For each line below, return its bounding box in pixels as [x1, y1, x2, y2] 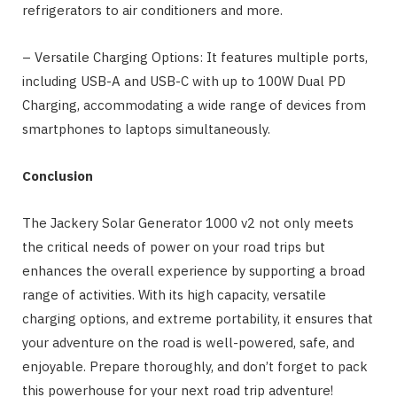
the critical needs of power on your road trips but [22, 238, 325, 256]
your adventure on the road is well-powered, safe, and [22, 334, 354, 352]
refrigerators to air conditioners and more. [22, 2, 283, 19]
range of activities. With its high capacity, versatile [22, 286, 326, 304]
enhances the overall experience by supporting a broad [22, 262, 365, 280]
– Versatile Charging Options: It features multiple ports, [22, 49, 368, 66]
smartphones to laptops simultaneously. [22, 121, 270, 138]
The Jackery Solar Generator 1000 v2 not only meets [22, 214, 354, 232]
